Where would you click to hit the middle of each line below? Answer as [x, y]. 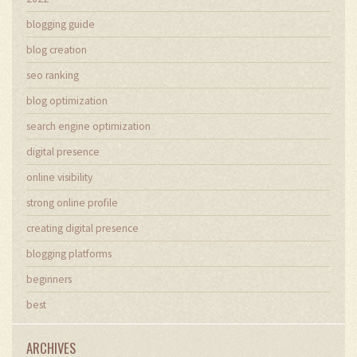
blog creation [57, 49]
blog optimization [67, 100]
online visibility [59, 177]
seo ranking [53, 75]
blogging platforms [69, 253]
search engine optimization [88, 126]
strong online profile [72, 202]
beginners [49, 279]
